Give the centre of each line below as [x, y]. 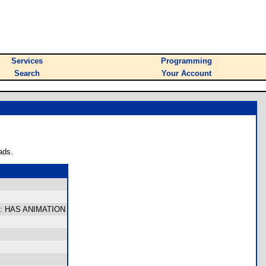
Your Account [186, 73]
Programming [186, 61]
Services [27, 61]
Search [27, 73]
